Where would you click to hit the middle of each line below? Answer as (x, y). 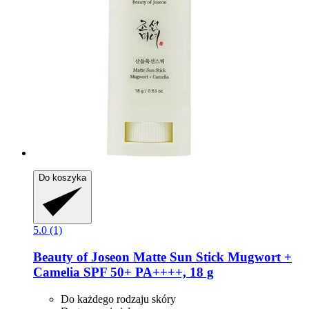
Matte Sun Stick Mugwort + (211, 257)
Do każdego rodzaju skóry (118, 299)
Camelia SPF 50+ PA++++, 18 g (123, 272)
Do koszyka (62, 178)
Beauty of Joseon (81, 257)
